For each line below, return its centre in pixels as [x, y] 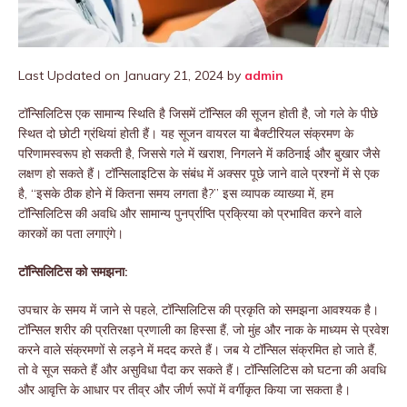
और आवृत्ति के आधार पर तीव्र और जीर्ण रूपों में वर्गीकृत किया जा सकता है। [184, 390]
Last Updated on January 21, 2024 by [131, 76]
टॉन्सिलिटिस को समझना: [73, 272]
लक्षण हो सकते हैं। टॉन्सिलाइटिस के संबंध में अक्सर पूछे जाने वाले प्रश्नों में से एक [199, 174]
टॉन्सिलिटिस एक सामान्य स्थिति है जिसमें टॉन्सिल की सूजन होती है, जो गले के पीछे [198, 114]
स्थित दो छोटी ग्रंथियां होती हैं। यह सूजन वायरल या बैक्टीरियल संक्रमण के [186, 134]
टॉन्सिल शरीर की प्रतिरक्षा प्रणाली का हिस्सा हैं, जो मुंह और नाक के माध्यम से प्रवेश [203, 330]
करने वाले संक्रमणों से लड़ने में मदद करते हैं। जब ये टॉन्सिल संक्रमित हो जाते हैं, [198, 350]
